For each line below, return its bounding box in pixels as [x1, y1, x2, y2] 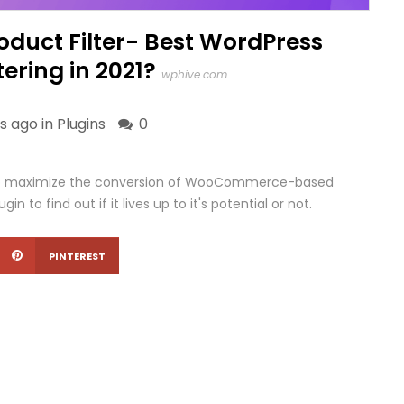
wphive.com [161, 67, 227, 82]
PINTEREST [49, 249, 106, 263]
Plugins [57, 114, 106, 134]
